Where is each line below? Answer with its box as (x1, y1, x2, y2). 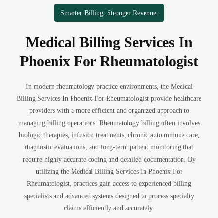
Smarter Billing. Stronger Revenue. (60, 9, 158, 17)
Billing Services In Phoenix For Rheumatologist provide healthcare (17, 95, 201, 102)
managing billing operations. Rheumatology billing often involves (18, 119, 200, 127)
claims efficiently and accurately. (64, 204, 154, 212)
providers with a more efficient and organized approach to (29, 107, 189, 114)
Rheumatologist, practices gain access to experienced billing (27, 180, 191, 187)
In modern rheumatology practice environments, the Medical (25, 83, 193, 90)
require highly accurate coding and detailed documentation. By (22, 156, 196, 163)
